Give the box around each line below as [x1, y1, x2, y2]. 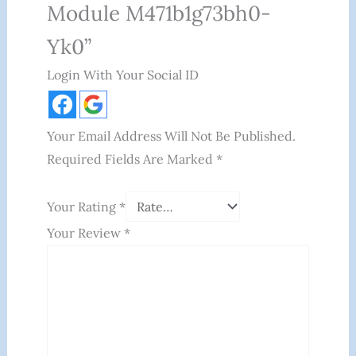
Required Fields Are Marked [46, 151, 216, 168]
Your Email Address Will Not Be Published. [46, 128, 296, 145]
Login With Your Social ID [46, 67, 199, 83]
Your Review [46, 224, 124, 241]
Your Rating [46, 198, 119, 215]
